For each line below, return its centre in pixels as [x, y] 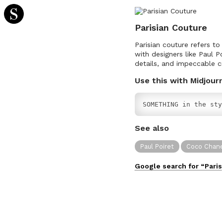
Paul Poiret [157, 146]
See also [152, 128]
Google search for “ [170, 166]
